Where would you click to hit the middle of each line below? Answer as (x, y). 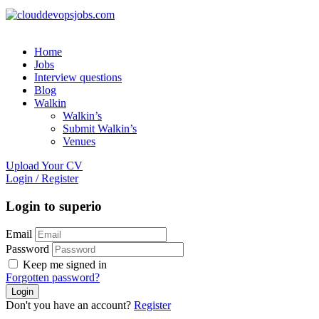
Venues (79, 141)
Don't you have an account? (70, 305)
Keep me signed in (63, 265)
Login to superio (54, 206)
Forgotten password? (53, 278)
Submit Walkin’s (100, 128)
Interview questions (78, 77)
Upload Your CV (44, 165)
